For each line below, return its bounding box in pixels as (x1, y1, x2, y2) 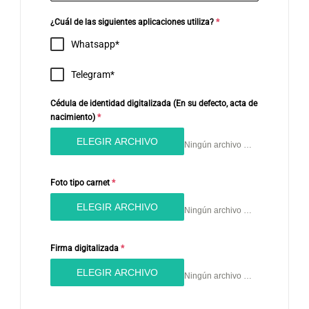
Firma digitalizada (50, 243, 121, 254)
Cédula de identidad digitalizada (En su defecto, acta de (50, 99, 257, 109)
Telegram (71, 69, 110, 81)
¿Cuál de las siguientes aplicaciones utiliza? (50, 17, 216, 28)
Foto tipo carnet (50, 178, 112, 188)
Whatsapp (71, 39, 115, 50)
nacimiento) (50, 112, 97, 123)
